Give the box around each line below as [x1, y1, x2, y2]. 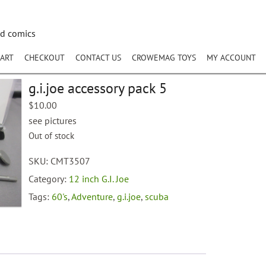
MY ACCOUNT [207, 52, 256, 63]
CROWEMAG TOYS [132, 52, 196, 63]
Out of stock [28, 130, 75, 141]
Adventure [71, 191, 113, 202]
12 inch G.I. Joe [69, 173, 129, 185]
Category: [28, 173, 69, 185]
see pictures [28, 115, 77, 126]
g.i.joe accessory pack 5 [28, 79, 167, 97]
